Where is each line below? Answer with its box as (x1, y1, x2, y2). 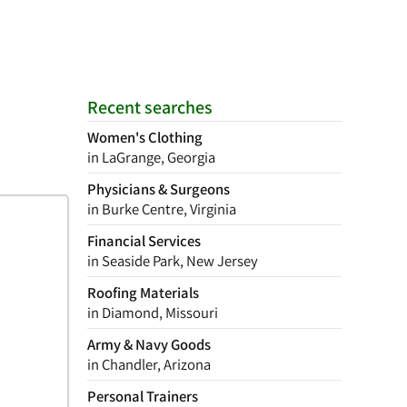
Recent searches (87, 95, 213, 119)
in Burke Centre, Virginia (87, 199, 236, 219)
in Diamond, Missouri (87, 303, 218, 323)
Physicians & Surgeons (87, 179, 230, 199)
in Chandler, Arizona (87, 354, 211, 374)
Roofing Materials (87, 283, 199, 303)
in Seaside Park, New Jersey (87, 251, 258, 271)
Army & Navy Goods (87, 334, 211, 354)
